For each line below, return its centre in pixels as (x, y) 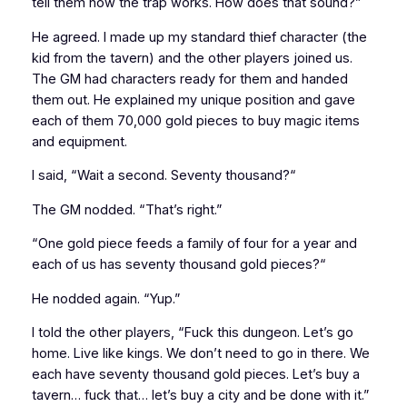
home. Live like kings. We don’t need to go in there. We (200, 354)
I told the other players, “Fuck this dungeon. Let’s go (192, 333)
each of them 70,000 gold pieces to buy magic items (195, 120)
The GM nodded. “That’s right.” (127, 209)
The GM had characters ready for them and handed (189, 79)
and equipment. (79, 141)
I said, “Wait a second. (101, 176)
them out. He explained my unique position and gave (193, 99)
